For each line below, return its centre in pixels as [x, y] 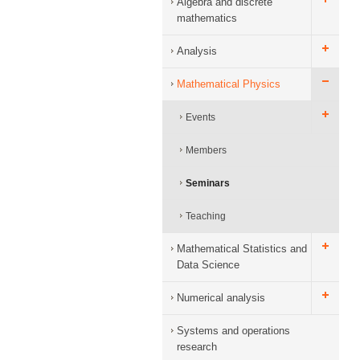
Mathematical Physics [229, 84]
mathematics [207, 18]
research [197, 347]
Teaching [206, 216]
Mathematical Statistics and [242, 249]
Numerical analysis [221, 298]
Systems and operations [233, 331]
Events [200, 117]
